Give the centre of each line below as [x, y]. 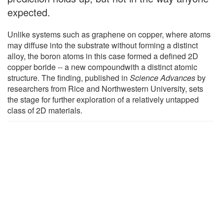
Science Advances [163, 77]
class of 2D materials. [45, 110]
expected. [29, 12]
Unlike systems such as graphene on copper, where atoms [109, 34]
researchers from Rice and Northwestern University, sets [105, 88]
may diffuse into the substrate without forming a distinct [103, 45]
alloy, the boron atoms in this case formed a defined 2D [103, 56]
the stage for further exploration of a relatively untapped [103, 99]
